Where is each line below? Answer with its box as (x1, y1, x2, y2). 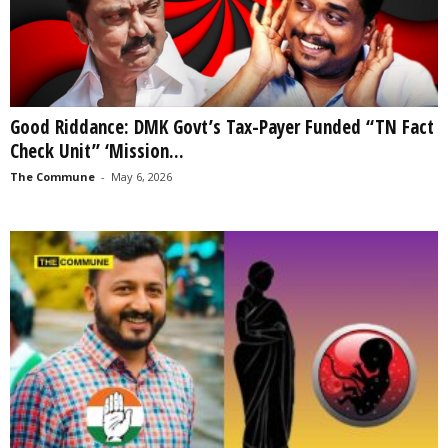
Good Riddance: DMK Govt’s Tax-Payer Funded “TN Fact (10, 114, 434, 141)
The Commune (10, 169, 95, 185)
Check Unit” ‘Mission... (10, 138, 184, 165)
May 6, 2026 (111, 169, 172, 185)
